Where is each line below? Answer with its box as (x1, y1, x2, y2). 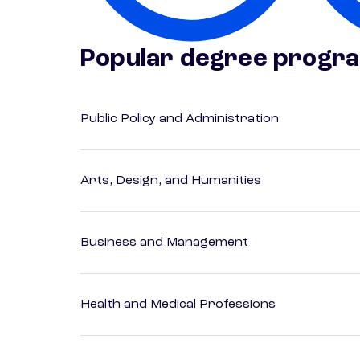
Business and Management (80, 236, 248, 250)
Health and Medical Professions (80, 298, 276, 312)
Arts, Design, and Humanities (80, 174, 261, 188)
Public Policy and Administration (80, 112, 279, 126)
